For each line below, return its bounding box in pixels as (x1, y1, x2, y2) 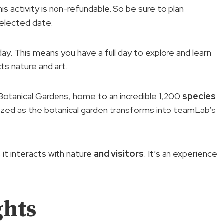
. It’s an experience (144, 147, 217, 159)
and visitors (94, 147, 144, 159)
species (182, 90, 216, 102)
